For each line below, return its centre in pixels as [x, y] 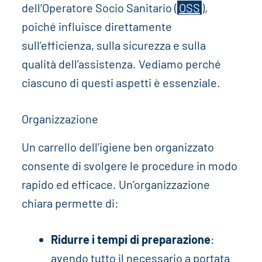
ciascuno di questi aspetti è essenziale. [121, 82]
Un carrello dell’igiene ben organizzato [118, 146]
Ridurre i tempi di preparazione [130, 239]
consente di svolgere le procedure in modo [129, 165]
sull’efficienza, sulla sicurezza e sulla [113, 45]
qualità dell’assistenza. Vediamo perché [121, 63]
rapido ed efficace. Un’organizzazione [116, 184]
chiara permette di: [70, 203]
